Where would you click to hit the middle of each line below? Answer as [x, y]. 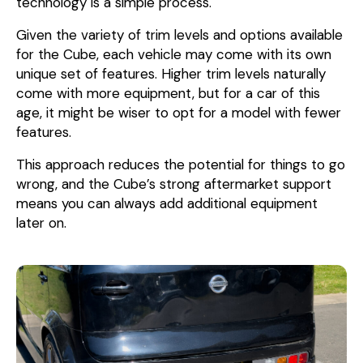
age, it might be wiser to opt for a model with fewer [179, 113]
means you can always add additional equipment [167, 204]
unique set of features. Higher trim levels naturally [171, 74]
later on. [41, 223]
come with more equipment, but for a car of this [168, 94]
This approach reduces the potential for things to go [181, 165]
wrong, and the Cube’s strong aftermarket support [174, 184]
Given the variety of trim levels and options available [179, 35]
